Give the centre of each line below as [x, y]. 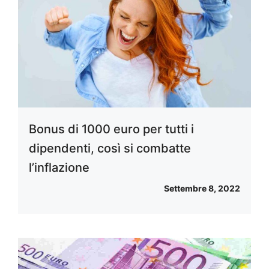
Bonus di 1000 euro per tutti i [111, 129]
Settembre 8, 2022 [202, 189]
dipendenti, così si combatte [110, 149]
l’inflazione [59, 168]
